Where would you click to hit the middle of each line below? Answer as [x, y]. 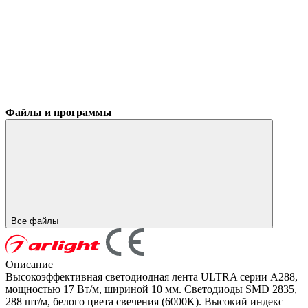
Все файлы [36, 221]
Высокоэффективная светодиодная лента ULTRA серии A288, [152, 276]
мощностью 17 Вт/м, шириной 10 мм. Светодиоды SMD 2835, [151, 289]
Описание [29, 264]
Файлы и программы [59, 112]
